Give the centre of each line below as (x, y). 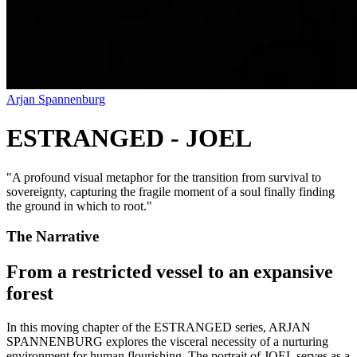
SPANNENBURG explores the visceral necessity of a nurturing (167, 342)
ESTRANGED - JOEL (129, 138)
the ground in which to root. (76, 206)
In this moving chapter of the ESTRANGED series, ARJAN (159, 328)
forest (30, 294)
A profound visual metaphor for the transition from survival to (167, 177)
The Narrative (53, 237)
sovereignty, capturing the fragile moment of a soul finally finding (171, 191)
